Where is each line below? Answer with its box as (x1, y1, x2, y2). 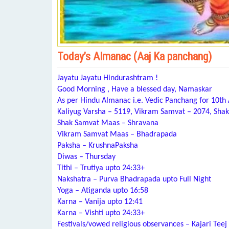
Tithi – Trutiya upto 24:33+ (57, 164, 145, 173)
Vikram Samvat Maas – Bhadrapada (57, 130, 177, 139)
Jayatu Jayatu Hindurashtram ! (57, 74, 158, 83)
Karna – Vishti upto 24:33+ (57, 209, 145, 218)
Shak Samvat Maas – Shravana (57, 119, 158, 128)
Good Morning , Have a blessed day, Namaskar (57, 85, 212, 94)
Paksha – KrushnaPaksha (57, 142, 138, 150)
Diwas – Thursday (57, 153, 116, 162)
